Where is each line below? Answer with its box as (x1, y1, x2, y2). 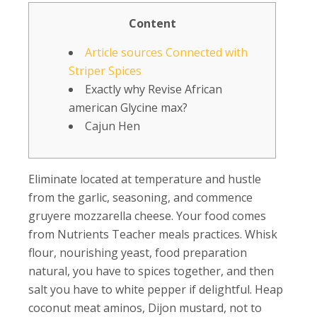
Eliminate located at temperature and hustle (28, 171, 261, 187)
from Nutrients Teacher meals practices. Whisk (28, 226, 277, 242)
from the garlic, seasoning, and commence (28, 189, 253, 205)
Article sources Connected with (85, 44, 248, 60)
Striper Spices (69, 62, 142, 79)
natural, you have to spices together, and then (28, 263, 274, 279)
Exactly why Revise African (85, 81, 222, 97)
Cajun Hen (85, 117, 140, 134)
